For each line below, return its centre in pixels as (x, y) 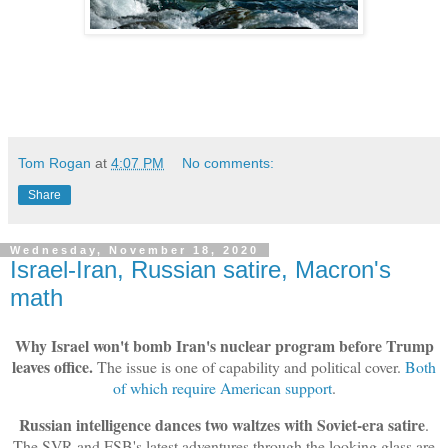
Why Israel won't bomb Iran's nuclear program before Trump (224, 345)
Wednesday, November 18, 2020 (134, 250)
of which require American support (222, 387)
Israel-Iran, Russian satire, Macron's (200, 270)
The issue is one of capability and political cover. (251, 366)
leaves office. (54, 366)
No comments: (228, 163)
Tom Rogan (54, 163)
